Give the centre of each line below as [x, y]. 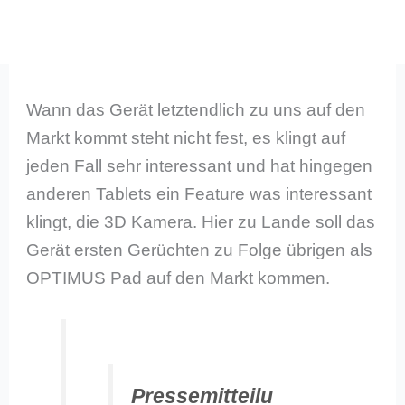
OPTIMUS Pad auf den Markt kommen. [179, 278]
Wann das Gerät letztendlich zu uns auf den [196, 110]
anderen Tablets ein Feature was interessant [199, 194]
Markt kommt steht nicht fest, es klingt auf [186, 138]
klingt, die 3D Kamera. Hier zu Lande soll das [201, 222]
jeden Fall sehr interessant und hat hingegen [200, 166]
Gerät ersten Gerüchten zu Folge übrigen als [200, 250]
